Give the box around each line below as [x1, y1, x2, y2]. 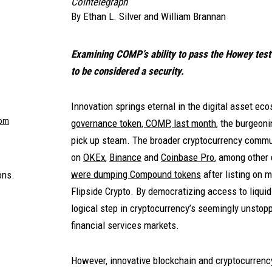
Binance [109, 151, 141, 163]
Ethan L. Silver [83, 10, 141, 22]
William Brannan [161, 10, 226, 22]
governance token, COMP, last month [71, 117, 216, 129]
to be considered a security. [71, 65, 184, 77]
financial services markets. [71, 219, 179, 231]
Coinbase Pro [161, 151, 214, 163]
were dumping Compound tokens [71, 168, 201, 180]
